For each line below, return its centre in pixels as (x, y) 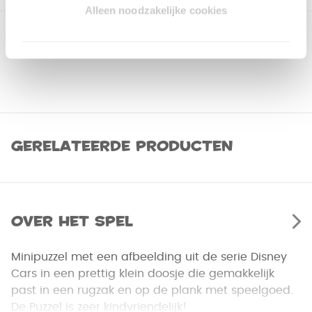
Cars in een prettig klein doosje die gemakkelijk (143, 274)
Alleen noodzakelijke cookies (156, 10)
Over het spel (72, 221)
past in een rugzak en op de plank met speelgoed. (152, 291)
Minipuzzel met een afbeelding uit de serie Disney (149, 257)
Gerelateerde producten (122, 146)
